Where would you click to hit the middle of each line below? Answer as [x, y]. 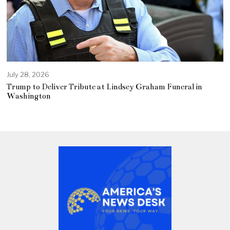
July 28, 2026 [28, 74]
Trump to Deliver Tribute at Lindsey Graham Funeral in [105, 87]
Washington [29, 96]
